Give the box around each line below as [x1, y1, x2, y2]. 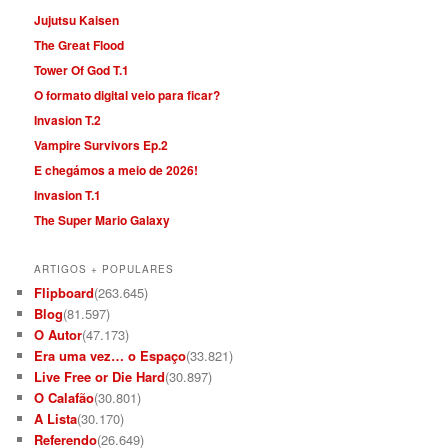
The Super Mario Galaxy [34, 210, 171, 229]
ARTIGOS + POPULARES [34, 262, 175, 277]
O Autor [34, 325, 83, 345]
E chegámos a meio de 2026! [34, 160, 199, 179]
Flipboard [34, 283, 95, 303]
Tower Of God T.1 [34, 60, 130, 79]
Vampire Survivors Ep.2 [34, 135, 169, 154]
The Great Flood [34, 35, 125, 54]
